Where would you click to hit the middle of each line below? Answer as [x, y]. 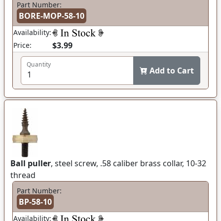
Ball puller [31, 163]
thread [23, 175]
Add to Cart [172, 70]
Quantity [39, 64]
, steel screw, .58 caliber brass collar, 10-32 [129, 163]
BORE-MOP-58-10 [52, 16]
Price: [22, 45]
